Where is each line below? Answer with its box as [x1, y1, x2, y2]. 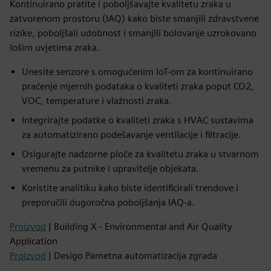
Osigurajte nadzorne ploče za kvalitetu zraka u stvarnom [22, 148, 259, 160]
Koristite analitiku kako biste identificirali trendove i [22, 182, 238, 194]
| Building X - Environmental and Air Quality [46, 221, 232, 233]
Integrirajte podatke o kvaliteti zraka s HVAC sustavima [22, 114, 253, 126]
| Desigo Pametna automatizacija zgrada [46, 250, 217, 262]
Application [10, 235, 57, 247]
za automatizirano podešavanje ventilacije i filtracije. [22, 129, 241, 141]
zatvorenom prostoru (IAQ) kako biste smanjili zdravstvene [10, 13, 259, 25]
